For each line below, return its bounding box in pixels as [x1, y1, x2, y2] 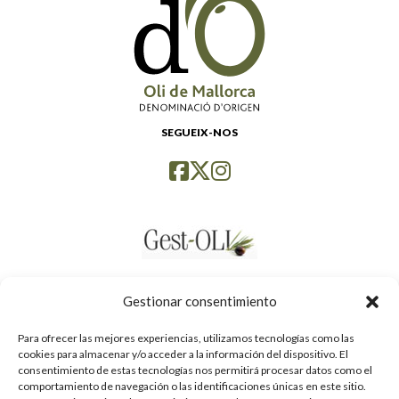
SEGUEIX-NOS [161, 126, 238, 140]
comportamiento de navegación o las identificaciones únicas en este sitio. [18, 379, 366, 393]
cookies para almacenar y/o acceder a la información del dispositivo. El [18, 347, 348, 361]
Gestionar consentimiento [122, 293, 277, 309]
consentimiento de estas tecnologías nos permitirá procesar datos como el [18, 363, 372, 377]
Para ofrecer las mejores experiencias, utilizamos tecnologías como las [18, 331, 354, 345]
